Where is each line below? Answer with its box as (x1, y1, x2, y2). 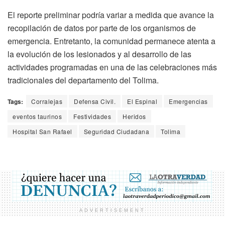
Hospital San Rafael (13, 127, 72, 136)
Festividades (73, 112, 111, 121)
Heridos (123, 112, 146, 121)
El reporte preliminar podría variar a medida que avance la (8, 9, 214, 21)
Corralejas (31, 97, 62, 106)
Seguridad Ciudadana (83, 127, 149, 136)
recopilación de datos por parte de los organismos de (8, 22, 196, 34)
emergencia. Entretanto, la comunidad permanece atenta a (8, 35, 215, 47)
